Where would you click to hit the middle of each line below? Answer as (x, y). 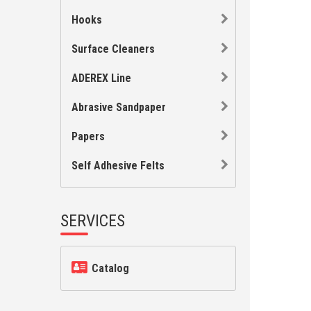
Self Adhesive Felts (118, 166)
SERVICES (93, 221)
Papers (88, 136)
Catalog (109, 268)
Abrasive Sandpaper (119, 107)
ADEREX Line (101, 78)
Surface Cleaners (113, 49)
